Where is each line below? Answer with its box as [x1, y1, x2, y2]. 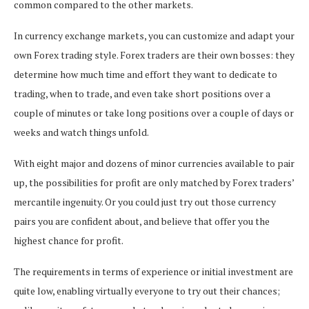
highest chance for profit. [14, 233, 123, 247]
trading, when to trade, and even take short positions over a [14, 86, 270, 100]
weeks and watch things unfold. [14, 125, 149, 139]
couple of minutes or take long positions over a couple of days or [14, 106, 294, 119]
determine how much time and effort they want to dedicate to [14, 67, 277, 81]
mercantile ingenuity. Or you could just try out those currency [14, 195, 276, 208]
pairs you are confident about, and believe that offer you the [14, 214, 270, 228]
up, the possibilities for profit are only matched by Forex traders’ [14, 175, 294, 189]
